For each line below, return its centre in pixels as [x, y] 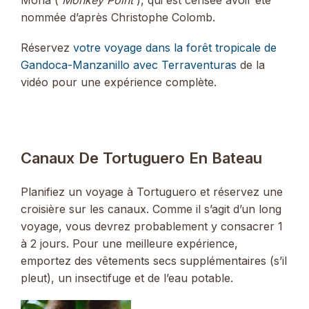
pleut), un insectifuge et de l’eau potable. [127, 278]
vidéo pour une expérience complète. [119, 82]
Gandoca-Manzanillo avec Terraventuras [129, 64]
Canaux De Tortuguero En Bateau [141, 158]
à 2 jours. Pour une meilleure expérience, [129, 243]
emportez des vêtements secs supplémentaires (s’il [154, 260]
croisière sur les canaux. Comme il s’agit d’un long [151, 209]
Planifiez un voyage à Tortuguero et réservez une [152, 191]
